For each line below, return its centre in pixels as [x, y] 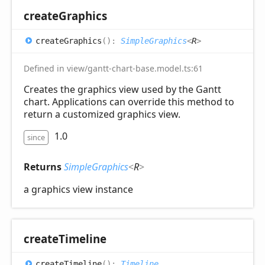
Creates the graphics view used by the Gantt [122, 90]
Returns [44, 167]
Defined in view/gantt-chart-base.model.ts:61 [113, 69]
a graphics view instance [78, 190]
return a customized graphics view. [102, 114]
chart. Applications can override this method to [129, 102]
